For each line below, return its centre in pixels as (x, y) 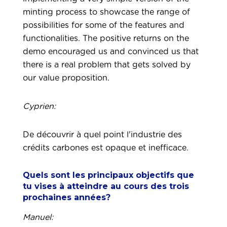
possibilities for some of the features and (104, 25)
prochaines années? (67, 197)
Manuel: (38, 217)
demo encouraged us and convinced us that (111, 52)
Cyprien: (39, 106)
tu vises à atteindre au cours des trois (106, 186)
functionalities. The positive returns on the (106, 39)
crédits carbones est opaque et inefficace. (107, 148)
